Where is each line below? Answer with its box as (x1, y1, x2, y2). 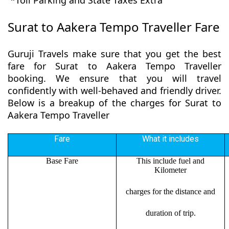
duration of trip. (145, 209, 196, 218)
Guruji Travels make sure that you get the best (8, 48, 221, 60)
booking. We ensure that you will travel (8, 72, 221, 85)
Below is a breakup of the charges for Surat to (8, 97, 221, 109)
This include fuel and (136, 156, 204, 166)
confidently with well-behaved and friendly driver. (8, 84, 221, 97)
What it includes (142, 134, 199, 144)
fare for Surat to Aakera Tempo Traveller (8, 60, 221, 73)
